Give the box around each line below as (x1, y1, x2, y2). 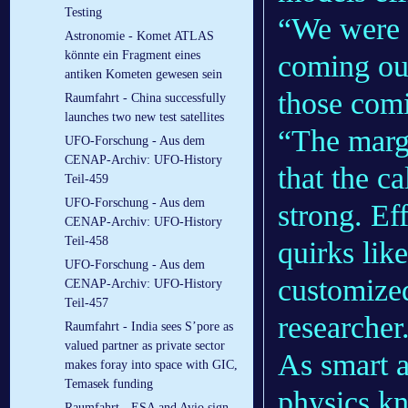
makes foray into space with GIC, (65, 358, 238, 372)
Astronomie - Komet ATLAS (65, 29, 214, 44)
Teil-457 (65, 296, 108, 311)
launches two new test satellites (65, 110, 224, 125)
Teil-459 (65, 172, 108, 187)
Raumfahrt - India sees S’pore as (65, 320, 233, 334)
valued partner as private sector (65, 339, 225, 353)
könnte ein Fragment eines (65, 48, 200, 63)
